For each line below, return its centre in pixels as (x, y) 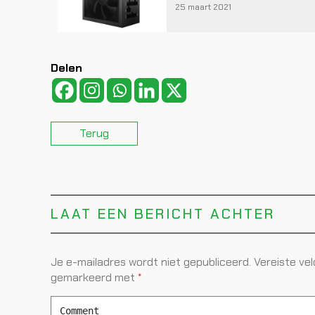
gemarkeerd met (94, 278)
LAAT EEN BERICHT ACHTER (163, 214)
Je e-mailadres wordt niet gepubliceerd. (151, 262)
